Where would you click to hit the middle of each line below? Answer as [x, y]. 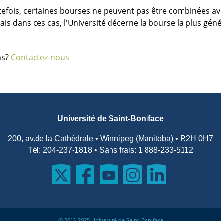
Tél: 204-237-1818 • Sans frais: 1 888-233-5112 [110, 150]
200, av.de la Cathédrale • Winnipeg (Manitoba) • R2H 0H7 [110, 138]
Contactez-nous [40, 57]
